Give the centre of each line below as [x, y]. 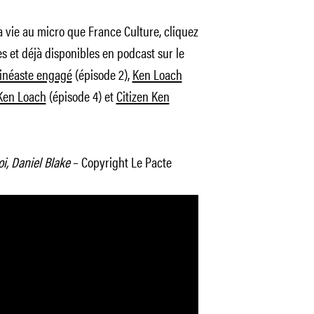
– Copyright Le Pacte [121, 162]
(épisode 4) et [81, 96]
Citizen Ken [143, 96]
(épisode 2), [102, 74]
